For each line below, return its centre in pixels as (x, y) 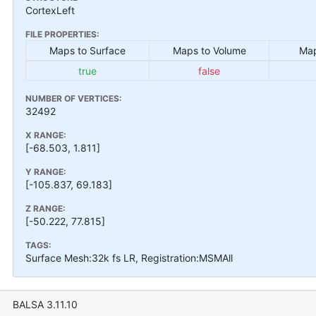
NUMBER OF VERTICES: (74, 98)
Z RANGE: (45, 208)
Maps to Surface (87, 50)
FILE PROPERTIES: (62, 34)
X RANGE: (46, 135)
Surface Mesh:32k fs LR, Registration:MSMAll (129, 257)
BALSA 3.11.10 (45, 304)
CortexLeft (50, 10)
